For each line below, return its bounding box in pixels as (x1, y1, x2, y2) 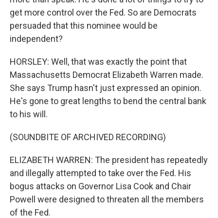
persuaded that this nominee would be (10, 20, 158, 31)
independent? (10, 34, 63, 44)
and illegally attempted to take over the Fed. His (10, 168, 191, 178)
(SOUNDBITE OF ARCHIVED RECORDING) (10, 132, 166, 142)
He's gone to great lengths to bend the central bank (10, 96, 206, 106)
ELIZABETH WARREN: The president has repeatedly (10, 155, 208, 165)
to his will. (10, 109, 48, 119)
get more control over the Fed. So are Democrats (10, 7, 197, 18)
